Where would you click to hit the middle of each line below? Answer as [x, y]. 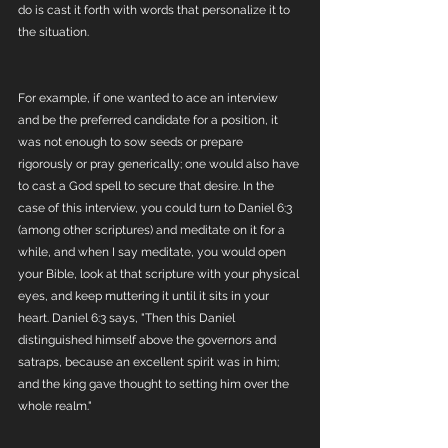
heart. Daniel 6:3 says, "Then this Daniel [128, 318]
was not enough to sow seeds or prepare [132, 142]
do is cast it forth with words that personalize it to [155, 10]
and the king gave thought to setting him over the [155, 384]
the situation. [55, 32]
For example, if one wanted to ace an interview [149, 98]
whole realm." [55, 406]
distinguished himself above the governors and [148, 340]
